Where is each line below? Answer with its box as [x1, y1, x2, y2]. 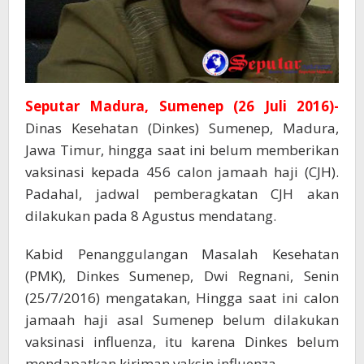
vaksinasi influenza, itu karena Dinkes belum [25, 332, 339, 352]
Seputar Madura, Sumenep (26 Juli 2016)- [25, 97, 339, 116]
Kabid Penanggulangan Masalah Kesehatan [25, 245, 339, 264]
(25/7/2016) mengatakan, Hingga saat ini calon [25, 288, 339, 308]
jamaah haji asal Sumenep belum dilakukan [25, 310, 339, 330]
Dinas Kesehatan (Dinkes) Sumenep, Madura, [25, 119, 339, 138]
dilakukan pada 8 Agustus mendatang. [25, 206, 276, 226]
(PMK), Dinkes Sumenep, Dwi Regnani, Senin [25, 266, 339, 286]
